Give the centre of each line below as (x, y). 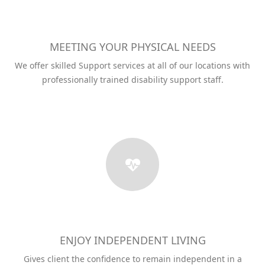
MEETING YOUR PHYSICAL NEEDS (132, 47)
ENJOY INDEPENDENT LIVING (132, 240)
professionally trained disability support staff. (132, 80)
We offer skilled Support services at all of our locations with (132, 66)
